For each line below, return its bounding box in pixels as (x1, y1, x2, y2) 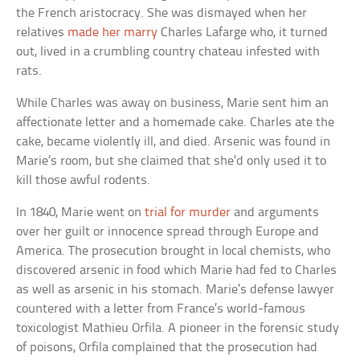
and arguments (231, 206, 320, 220)
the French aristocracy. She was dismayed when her (16, 6, 308, 21)
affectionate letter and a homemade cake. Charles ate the (16, 116, 335, 130)
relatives (16, 26, 68, 40)
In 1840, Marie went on (16, 206, 145, 220)
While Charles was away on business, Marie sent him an (16, 96, 329, 111)
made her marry (67, 26, 158, 40)
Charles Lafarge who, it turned (157, 26, 329, 40)
